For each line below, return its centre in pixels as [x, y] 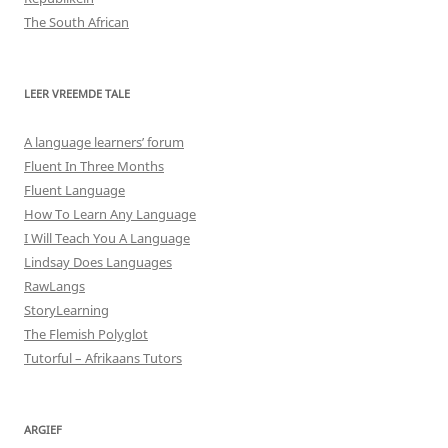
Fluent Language [74, 189]
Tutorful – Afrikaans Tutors [103, 357]
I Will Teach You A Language [107, 237]
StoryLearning [66, 309]
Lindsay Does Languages [98, 261]
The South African [76, 21]
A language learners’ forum [104, 141]
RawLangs [54, 285]
